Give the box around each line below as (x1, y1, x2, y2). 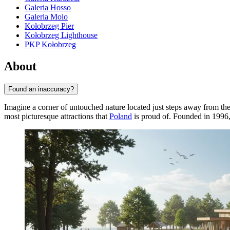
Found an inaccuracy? (8, 85, 74, 93)
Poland (109, 111, 132, 121)
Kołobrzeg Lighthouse (25, 31, 98, 40)
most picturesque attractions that (4, 111, 109, 121)
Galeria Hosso (25, 3, 71, 12)
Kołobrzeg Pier (25, 22, 74, 31)
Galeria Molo (25, 12, 68, 22)
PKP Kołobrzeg (25, 40, 76, 49)
